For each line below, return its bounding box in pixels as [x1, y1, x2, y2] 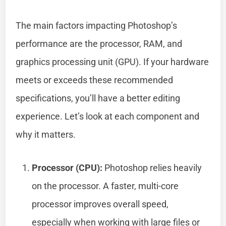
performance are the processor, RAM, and [16, 38, 183, 49]
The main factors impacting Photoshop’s [16, 20, 178, 31]
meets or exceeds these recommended [16, 74, 174, 85]
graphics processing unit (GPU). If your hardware [16, 56, 209, 67]
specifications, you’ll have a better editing [16, 92, 181, 103]
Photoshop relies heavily [102, 162, 202, 173]
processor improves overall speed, [32, 198, 169, 209]
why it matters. [16, 129, 76, 140]
